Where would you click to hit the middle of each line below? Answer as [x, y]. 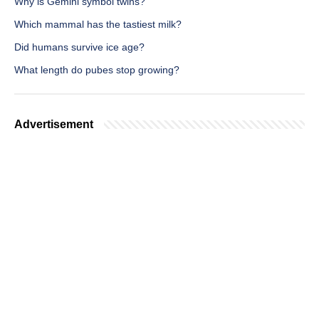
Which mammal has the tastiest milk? [98, 25]
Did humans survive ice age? [79, 47]
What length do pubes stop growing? [97, 70]
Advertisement [54, 125]
